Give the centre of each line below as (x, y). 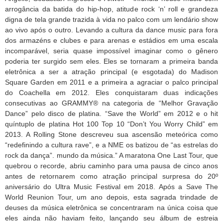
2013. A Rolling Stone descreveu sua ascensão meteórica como (111, 134)
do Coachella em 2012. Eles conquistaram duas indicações (111, 92)
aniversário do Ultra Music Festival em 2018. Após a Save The (111, 186)
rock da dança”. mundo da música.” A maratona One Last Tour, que (111, 155)
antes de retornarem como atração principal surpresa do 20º (111, 176)
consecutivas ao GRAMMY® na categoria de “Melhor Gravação (111, 103)
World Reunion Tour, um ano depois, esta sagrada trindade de (111, 197)
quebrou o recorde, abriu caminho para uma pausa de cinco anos (111, 166)
